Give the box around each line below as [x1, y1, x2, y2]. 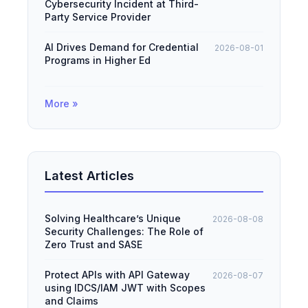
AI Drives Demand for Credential [45, 41, 199, 53]
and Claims [45, 294, 98, 307]
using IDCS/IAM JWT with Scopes [45, 281, 206, 294]
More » [45, 97, 78, 109]
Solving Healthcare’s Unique [45, 212, 181, 224]
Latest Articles [45, 168, 134, 183]
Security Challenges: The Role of [45, 225, 203, 237]
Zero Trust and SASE [45, 238, 142, 250]
